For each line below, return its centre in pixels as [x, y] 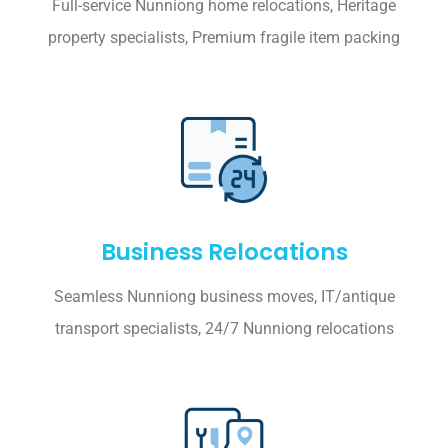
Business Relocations [224, 252]
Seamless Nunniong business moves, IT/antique [224, 297]
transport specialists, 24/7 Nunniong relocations [224, 329]
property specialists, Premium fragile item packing [224, 38]
